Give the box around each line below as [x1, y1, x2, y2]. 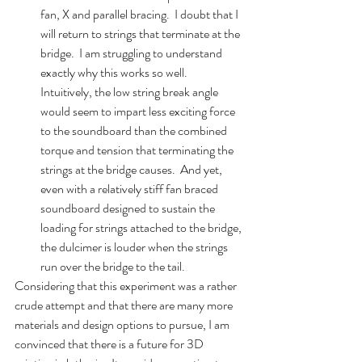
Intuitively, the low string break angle [40, 82, 221, 101]
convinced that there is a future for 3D [15, 335, 206, 353]
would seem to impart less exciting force [40, 102, 238, 120]
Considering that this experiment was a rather [15, 276, 239, 295]
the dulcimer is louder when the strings [40, 238, 230, 256]
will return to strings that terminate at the [40, 24, 242, 43]
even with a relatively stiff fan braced [40, 179, 221, 198]
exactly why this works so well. [40, 63, 192, 82]
